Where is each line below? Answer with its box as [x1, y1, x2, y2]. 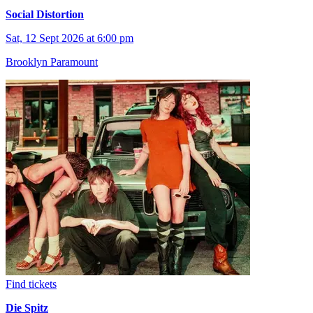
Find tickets [6, 278, 57, 291]
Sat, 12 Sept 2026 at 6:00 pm [6, 32, 133, 45]
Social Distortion [6, 8, 84, 21]
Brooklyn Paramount [6, 56, 98, 68]
